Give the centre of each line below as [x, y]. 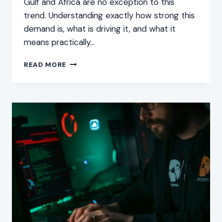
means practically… [59, 42]
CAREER [81, 104]
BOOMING [84, 94]
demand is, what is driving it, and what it [100, 29]
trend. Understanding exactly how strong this [109, 16]
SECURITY [84, 73]
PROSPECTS [88, 114]
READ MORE [45, 65]
